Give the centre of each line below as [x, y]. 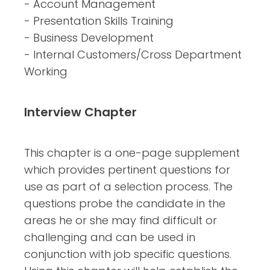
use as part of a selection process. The [128, 186]
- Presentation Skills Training [99, 20]
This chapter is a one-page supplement [132, 152]
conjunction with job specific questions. [128, 254]
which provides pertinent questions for [127, 169]
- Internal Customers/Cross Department [133, 54]
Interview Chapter [80, 112]
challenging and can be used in [110, 237]
